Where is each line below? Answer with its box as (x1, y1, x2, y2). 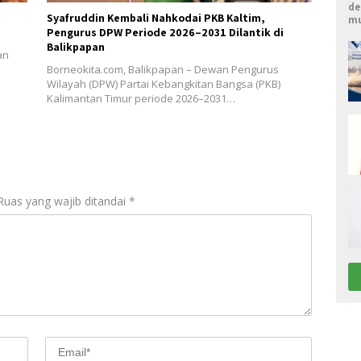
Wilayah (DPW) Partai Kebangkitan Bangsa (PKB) (46, 76, 280, 91)
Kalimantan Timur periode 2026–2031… (46, 90, 235, 106)
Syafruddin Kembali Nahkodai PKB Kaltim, (46, 10, 265, 25)
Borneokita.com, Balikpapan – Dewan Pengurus (46, 61, 279, 77)
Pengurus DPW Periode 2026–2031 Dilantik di (46, 24, 284, 39)
